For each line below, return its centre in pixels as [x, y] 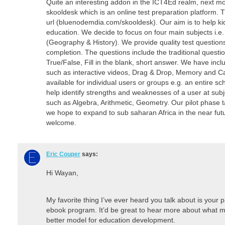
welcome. [61, 122]
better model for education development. [111, 220]
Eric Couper [63, 154]
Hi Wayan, [62, 173]
